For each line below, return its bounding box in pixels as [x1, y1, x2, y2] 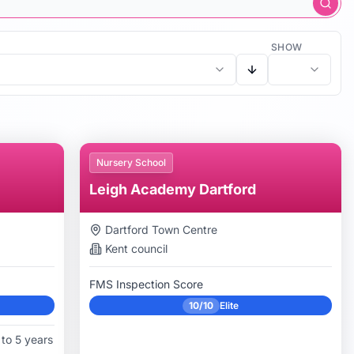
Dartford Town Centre [105, 223, 218, 236]
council [128, 242, 168, 255]
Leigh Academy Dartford [89, 181, 257, 198]
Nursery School [96, 156, 167, 168]
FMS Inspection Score [89, 277, 204, 291]
